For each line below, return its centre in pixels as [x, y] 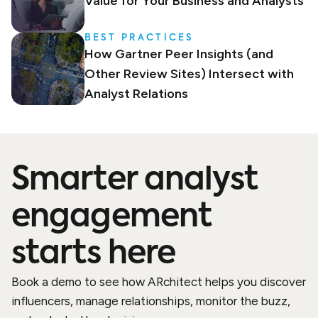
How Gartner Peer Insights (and [179, 54]
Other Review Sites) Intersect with [189, 73]
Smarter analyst [135, 181]
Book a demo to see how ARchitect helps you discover [159, 282]
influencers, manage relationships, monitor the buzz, [151, 301]
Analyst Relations [136, 93]
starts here [94, 254]
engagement [112, 218]
